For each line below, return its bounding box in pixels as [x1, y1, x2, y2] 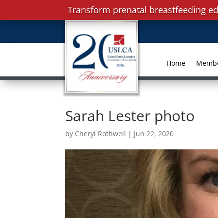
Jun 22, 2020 [134, 129, 174, 139]
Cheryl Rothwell [75, 129, 127, 139]
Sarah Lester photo [65, 106, 195, 126]
